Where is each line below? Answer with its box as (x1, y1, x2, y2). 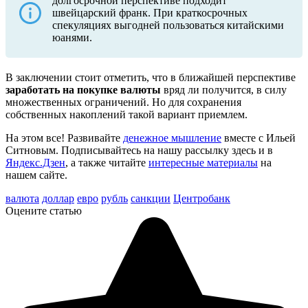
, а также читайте (65, 157, 148, 169)
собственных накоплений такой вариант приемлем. (5, 109, 247, 121)
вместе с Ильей (221, 132, 296, 144)
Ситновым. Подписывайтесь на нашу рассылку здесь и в (5, 144, 273, 157)
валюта (5, 192, 39, 205)
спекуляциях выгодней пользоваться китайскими (52, 19, 284, 32)
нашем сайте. (5, 169, 67, 181)
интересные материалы (148, 157, 258, 169)
